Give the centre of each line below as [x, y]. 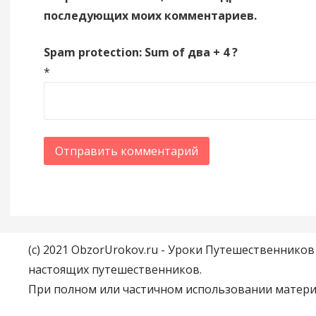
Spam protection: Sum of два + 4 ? [140, 53]
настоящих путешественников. [115, 270]
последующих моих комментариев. [150, 16]
